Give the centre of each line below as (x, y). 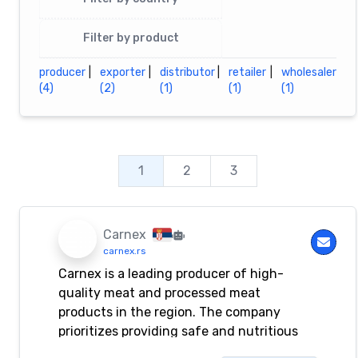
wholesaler (309, 72)
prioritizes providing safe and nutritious (178, 331)
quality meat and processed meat (159, 293)
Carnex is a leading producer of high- (171, 274)
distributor (188, 72)
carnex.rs (125, 251)
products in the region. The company (169, 312)
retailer (248, 72)
